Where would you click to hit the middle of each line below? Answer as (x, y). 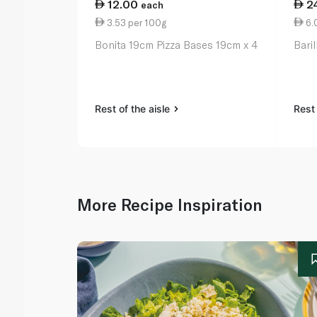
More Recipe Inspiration (170, 205)
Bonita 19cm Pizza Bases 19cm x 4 (177, 45)
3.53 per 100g (136, 22)
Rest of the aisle (134, 109)
